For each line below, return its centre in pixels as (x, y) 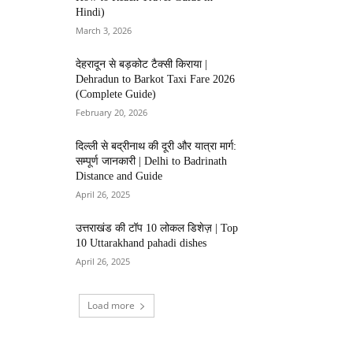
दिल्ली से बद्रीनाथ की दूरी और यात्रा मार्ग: (156, 146)
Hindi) (91, 12)
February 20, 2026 (112, 112)
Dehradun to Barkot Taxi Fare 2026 (156, 79)
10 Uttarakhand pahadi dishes (141, 243)
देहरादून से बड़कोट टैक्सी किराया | (142, 64)
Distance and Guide (119, 176)
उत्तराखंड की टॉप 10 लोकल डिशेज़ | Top (157, 228)
